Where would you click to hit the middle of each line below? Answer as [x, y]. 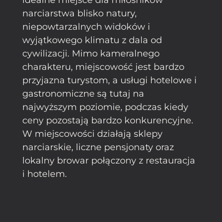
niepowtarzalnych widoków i [86, 27]
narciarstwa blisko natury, [80, 13]
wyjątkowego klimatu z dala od [92, 40]
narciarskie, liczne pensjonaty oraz [98, 147]
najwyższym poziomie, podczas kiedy [105, 107]
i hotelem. [45, 174]
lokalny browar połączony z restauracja [109, 160]
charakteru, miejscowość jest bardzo [103, 67]
